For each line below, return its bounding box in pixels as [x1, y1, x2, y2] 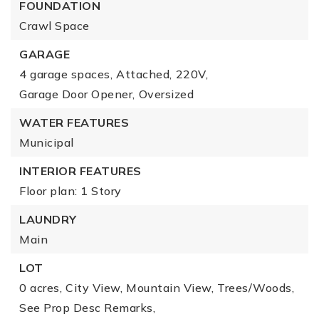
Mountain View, [126, 281, 214, 295]
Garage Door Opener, [19, 87, 135, 101]
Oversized [138, 87, 194, 101]
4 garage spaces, [19, 67, 113, 81]
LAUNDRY [19, 212, 77, 226]
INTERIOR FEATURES [19, 164, 142, 178]
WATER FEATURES [19, 115, 129, 130]
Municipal [19, 135, 74, 150]
